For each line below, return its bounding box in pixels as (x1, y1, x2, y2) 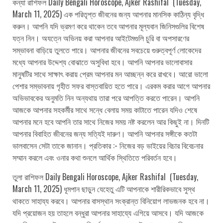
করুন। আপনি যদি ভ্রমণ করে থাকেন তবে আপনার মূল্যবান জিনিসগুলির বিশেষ (12, 19, 204, 32)
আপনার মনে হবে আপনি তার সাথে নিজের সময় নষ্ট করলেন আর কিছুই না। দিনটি (12, 115, 209, 127)
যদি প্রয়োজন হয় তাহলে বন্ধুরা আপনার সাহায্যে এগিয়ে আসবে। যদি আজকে (12, 206, 204, 219)
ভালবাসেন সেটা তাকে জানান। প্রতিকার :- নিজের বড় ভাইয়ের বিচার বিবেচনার (12, 139, 203, 151)
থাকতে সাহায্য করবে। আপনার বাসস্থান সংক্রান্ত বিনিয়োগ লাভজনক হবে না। (12, 194, 210, 207)
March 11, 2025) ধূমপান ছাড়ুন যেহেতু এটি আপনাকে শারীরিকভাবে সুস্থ (12, 182, 195, 195)
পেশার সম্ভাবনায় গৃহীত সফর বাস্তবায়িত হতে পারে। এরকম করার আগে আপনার (12, 79, 210, 92)
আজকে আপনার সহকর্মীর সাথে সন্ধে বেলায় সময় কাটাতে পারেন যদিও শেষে (12, 103, 197, 115)
